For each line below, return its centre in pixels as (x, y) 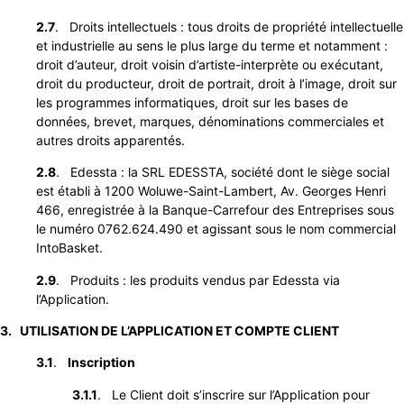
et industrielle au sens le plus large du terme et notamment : (212, 45)
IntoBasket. (69, 248)
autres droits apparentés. (110, 140)
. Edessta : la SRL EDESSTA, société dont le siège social (223, 172)
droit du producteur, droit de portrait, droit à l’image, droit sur (216, 83)
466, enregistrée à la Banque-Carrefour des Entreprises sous (215, 210)
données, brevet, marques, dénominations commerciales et (210, 121)
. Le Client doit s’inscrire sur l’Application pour (234, 394)
